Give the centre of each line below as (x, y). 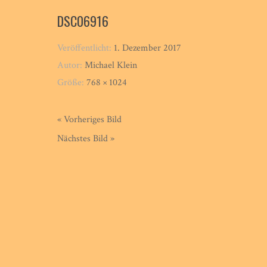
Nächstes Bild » (86, 138)
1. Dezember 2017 (148, 48)
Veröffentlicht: (86, 48)
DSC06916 (83, 21)
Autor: (71, 65)
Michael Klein (111, 65)
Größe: (72, 82)
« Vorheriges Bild (90, 119)
